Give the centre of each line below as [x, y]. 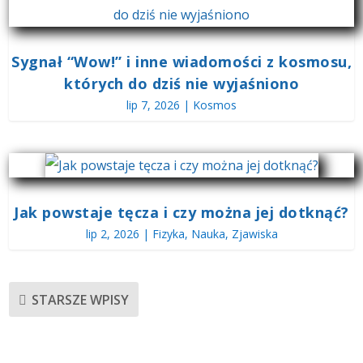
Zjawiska [254, 234]
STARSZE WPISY [81, 299]
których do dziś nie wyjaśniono [181, 84]
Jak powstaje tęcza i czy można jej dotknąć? [181, 213]
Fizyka [168, 234]
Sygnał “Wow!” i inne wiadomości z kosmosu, [181, 62]
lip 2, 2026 [112, 234]
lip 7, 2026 [153, 105]
